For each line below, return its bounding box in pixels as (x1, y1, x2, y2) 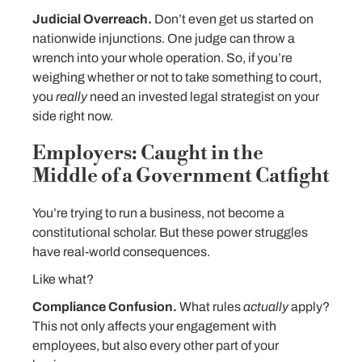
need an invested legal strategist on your (90, 90, 319, 103)
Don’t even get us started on (152, 12, 314, 26)
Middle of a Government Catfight (32, 164, 330, 188)
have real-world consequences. (32, 245, 210, 259)
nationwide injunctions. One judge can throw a (32, 32, 295, 45)
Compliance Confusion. (32, 300, 177, 314)
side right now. (32, 109, 113, 123)
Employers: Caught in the (32, 141, 263, 166)
